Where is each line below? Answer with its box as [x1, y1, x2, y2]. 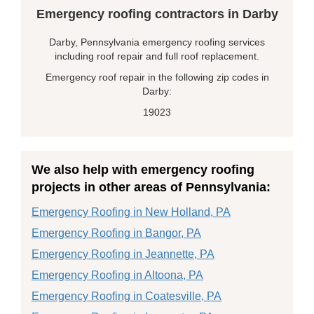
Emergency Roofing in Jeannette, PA [32, 248, 214, 260]
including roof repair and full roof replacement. [55, 50, 259, 62]
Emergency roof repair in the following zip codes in [45, 71, 269, 83]
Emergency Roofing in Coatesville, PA [32, 290, 221, 302]
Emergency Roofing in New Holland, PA [32, 206, 231, 218]
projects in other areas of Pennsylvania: [32, 180, 271, 194]
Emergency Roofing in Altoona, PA [32, 269, 203, 281]
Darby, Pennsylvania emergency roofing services [49, 36, 265, 48]
